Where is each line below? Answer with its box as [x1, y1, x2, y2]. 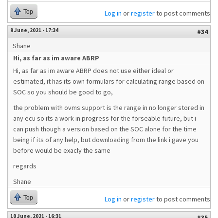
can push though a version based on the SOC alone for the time [13, 125, 197, 133]
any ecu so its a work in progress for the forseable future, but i [13, 114, 196, 123]
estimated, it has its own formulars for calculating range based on [13, 77, 204, 86]
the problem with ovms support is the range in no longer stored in [13, 103, 204, 112]
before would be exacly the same [13, 146, 110, 155]
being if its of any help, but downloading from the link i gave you [13, 135, 199, 144]
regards [13, 162, 36, 170]
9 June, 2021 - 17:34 [10, 27, 58, 34]
